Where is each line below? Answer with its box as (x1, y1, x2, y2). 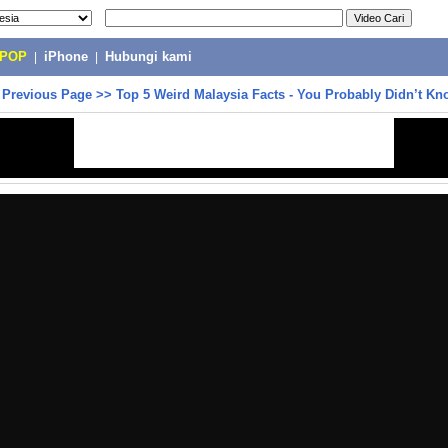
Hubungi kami (105, 50, 192, 64)
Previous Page (2, 87, 92, 102)
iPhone (44, 50, 88, 64)
